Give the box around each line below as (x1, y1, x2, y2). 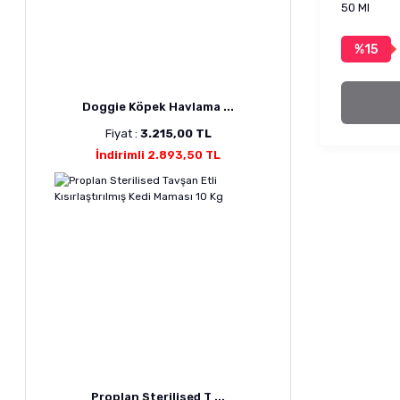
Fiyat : (104, 127, 140, 140)
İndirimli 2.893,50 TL (96, 148, 221, 162)
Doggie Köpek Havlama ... (82, 100, 234, 113)
